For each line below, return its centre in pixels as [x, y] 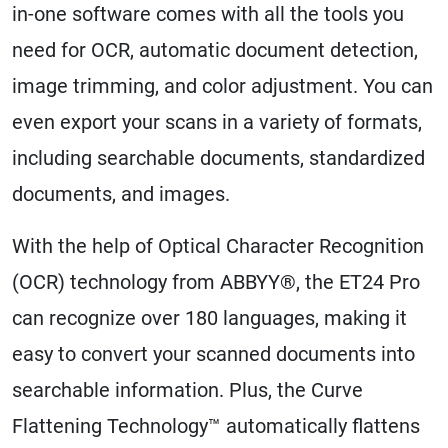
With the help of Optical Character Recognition [218, 245]
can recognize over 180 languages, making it [209, 317]
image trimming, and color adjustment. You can [222, 85]
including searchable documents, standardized [218, 157]
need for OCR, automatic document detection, [215, 49]
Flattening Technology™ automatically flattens [216, 425]
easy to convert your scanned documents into [213, 353]
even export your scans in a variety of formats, [217, 121]
